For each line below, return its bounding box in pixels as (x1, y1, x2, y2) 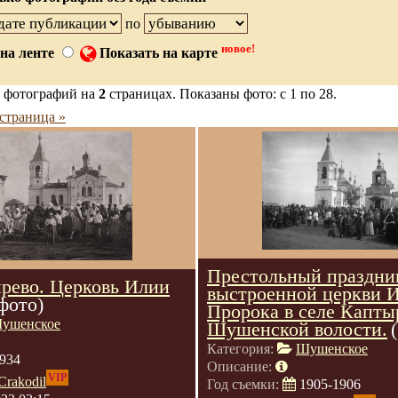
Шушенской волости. (207, 318, 387, 340)
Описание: (207, 359, 275, 374)
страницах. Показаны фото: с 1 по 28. (106, 86, 337, 101)
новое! (221, 42, 255, 56)
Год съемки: (207, 377, 283, 392)
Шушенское (296, 341, 368, 356)
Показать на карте (96, 45, 221, 61)
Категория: (207, 341, 277, 356)
